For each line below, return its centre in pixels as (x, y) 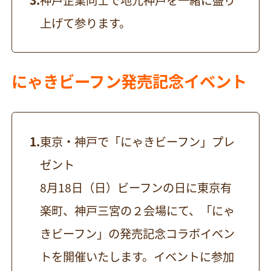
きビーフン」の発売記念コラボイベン (138, 233)
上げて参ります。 (86, 23)
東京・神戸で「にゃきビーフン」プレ (137, 141)
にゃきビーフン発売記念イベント (129, 81)
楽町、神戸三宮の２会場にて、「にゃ (138, 210)
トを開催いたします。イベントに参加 (137, 256)
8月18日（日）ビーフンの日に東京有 (136, 187)
